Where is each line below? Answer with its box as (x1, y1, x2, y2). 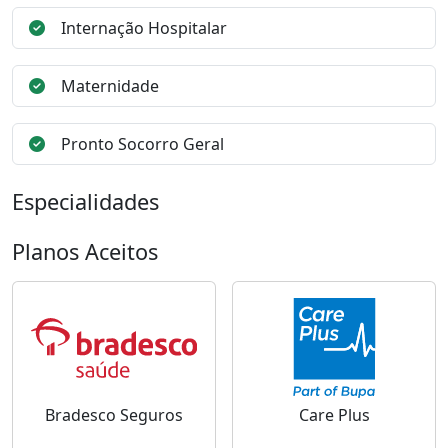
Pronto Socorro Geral (61, 133, 224, 155)
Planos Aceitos (12, 237, 158, 266)
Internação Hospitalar (61, 17, 227, 39)
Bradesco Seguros (45, 404, 183, 426)
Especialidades (12, 187, 159, 216)
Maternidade (61, 75, 159, 97)
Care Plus (298, 404, 370, 426)
